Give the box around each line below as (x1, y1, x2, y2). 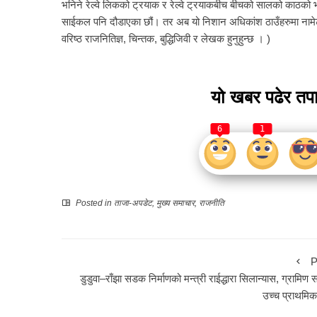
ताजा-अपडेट (114, 197, 152, 208)
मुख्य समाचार (156, 197, 195, 208)
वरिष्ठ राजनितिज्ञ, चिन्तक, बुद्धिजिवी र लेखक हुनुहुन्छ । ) (62, 32, 270, 45)
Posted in (74, 197, 114, 208)
